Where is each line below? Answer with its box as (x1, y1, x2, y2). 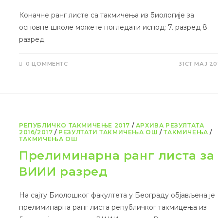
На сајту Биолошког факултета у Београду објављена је (19, 191, 216, 200)
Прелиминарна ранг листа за (19, 148, 215, 163)
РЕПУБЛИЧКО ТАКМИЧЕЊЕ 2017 (19, 122, 130, 129)
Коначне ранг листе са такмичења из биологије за (19, 11, 195, 20)
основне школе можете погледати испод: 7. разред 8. (19, 23, 209, 32)
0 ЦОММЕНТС (25, 60, 68, 68)
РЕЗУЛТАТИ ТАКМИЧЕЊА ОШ (58, 128, 158, 136)
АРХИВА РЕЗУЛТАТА (135, 122, 204, 129)
